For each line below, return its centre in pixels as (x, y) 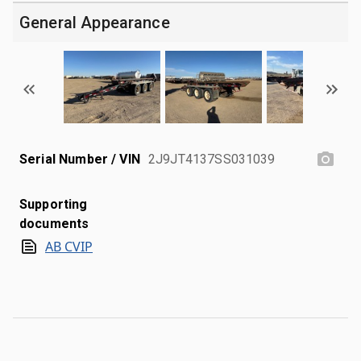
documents (54, 223)
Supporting (54, 204)
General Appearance (95, 22)
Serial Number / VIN (80, 159)
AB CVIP (69, 246)
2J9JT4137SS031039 (212, 159)
